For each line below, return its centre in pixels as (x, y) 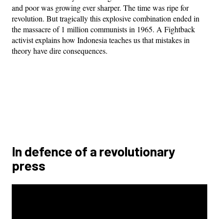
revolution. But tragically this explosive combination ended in (106, 18)
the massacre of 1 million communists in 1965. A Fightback (103, 29)
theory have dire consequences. (60, 50)
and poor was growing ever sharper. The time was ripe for (100, 7)
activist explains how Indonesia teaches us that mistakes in (101, 40)
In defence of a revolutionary (94, 151)
